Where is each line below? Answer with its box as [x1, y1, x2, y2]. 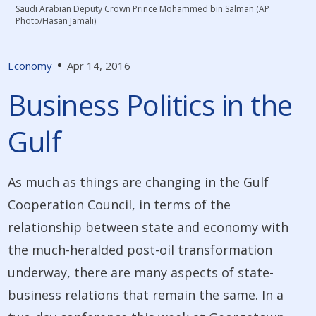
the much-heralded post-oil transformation [8, 241, 273, 258]
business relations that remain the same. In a [8, 286, 284, 303]
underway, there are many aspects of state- [8, 263, 274, 281]
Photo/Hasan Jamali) [16, 14, 97, 27]
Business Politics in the [8, 85, 293, 124]
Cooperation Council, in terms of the [8, 195, 231, 213]
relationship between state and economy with [8, 218, 289, 236]
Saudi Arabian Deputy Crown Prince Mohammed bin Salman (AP [16, 2, 270, 15]
